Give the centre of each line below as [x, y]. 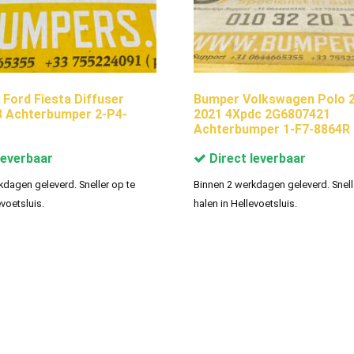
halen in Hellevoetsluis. [246, 203]
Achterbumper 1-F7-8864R [272, 129]
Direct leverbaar [256, 158]
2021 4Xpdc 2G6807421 [262, 114]
